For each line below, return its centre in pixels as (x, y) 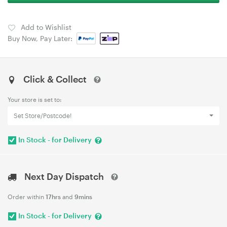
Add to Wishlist (46, 27)
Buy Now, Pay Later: (42, 38)
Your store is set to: (35, 99)
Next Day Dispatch (64, 176)
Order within (27, 196)
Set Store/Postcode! (43, 116)
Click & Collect (55, 79)
